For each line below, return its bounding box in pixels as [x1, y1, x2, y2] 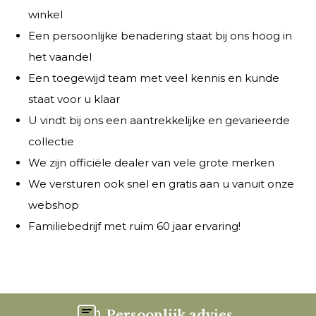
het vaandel [28, 49, 92, 63]
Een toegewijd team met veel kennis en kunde [28, 71, 279, 85]
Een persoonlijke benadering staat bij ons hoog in [28, 28, 292, 42]
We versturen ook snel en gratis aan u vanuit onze [28, 176, 294, 190]
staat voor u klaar [28, 92, 120, 106]
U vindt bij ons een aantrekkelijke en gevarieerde [28, 113, 290, 127]
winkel [28, 7, 63, 21]
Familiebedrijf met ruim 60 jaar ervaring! [28, 219, 241, 233]
